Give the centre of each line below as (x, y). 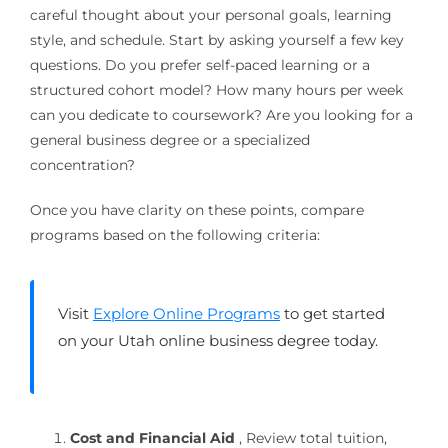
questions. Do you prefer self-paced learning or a (199, 64)
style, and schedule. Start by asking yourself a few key (216, 39)
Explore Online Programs (186, 313)
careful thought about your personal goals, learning (210, 14)
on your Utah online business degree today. (217, 340)
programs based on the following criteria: (174, 234)
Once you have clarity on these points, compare (196, 209)
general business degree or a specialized (169, 139)
